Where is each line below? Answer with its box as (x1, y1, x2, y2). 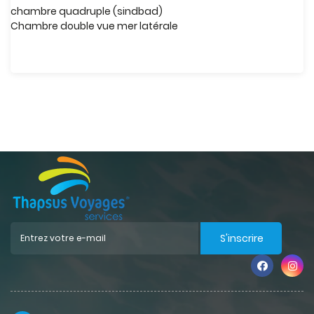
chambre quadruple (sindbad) (11, 4, 163, 18)
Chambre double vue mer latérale (11, 19, 178, 33)
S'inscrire (219, 231, 264, 245)
